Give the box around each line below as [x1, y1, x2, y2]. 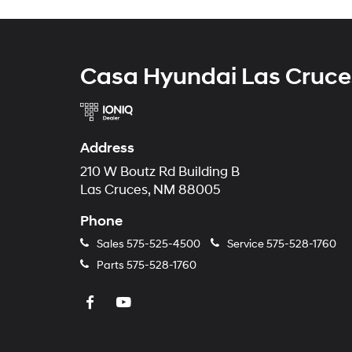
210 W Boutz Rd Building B [80, 164, 240, 181]
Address [80, 139, 134, 158]
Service [225, 237, 266, 251]
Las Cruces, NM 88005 [80, 182, 221, 199]
